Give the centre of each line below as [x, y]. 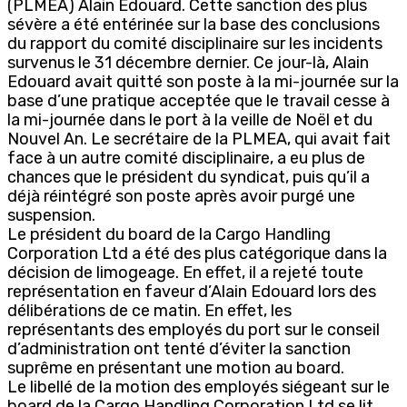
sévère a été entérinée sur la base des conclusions [194, 24]
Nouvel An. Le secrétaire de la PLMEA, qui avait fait [199, 139]
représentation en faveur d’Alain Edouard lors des [192, 291]
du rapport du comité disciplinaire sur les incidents [195, 43]
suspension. [51, 215]
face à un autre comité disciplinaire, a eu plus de [186, 158]
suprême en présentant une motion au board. [176, 367]
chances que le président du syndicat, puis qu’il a [189, 177]
